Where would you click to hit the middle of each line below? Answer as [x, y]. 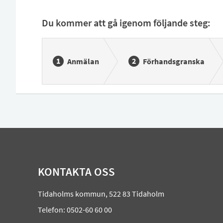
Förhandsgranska [173, 61]
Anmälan [83, 61]
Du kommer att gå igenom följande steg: [126, 23]
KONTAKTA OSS [77, 172]
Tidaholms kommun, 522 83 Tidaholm [101, 194]
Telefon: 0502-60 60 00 [75, 210]
